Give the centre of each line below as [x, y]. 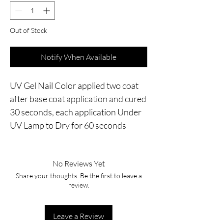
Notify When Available [79, 57]
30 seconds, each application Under [76, 112]
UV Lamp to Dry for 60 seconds [68, 125]
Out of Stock [28, 30]
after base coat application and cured [78, 98]
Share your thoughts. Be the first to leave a [79, 175]
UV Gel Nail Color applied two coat [74, 85]
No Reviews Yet [79, 163]
